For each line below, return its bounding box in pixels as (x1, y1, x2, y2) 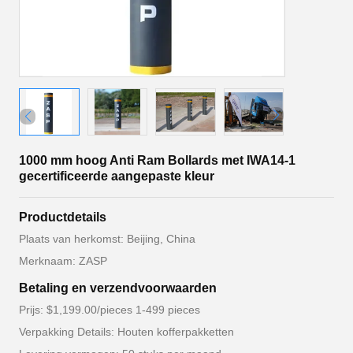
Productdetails (19, 210, 106, 224)
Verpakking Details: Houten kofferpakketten (19, 325, 234, 338)
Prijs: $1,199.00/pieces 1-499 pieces (19, 303, 200, 316)
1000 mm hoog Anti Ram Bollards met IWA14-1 (19, 154, 295, 167)
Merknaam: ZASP (19, 255, 107, 267)
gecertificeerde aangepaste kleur (19, 169, 214, 183)
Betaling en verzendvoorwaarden (19, 281, 217, 295)
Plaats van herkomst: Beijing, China (19, 232, 195, 245)
